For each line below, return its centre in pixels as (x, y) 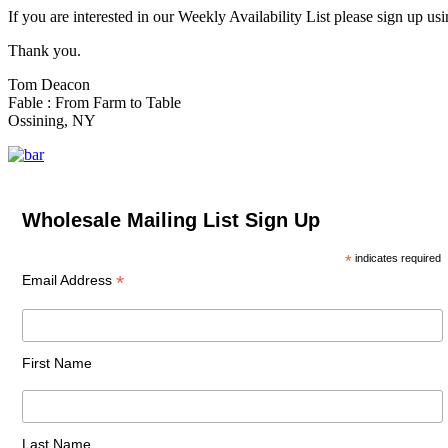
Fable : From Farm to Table (94, 102)
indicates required (396, 257)
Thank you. (44, 50)
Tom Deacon (49, 84)
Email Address (68, 279)
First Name (56, 362)
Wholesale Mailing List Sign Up (170, 219)
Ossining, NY (52, 120)
